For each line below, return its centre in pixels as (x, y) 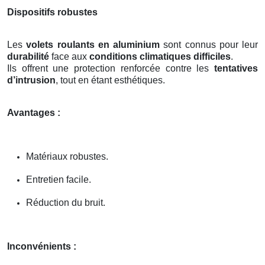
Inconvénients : (42, 246)
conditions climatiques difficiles (160, 56)
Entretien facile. (59, 179)
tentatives (236, 68)
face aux (69, 56)
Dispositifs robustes (52, 12)
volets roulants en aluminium (93, 44)
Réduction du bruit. (66, 202)
